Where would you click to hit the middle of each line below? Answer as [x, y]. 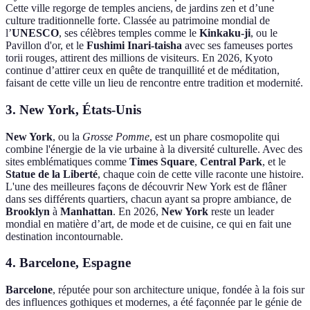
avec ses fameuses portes [237, 46]
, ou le [264, 33]
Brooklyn [28, 211]
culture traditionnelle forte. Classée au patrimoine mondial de [138, 21]
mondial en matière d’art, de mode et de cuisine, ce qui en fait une [148, 224]
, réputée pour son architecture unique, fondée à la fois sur [179, 290]
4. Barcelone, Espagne [68, 263]
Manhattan [86, 211]
